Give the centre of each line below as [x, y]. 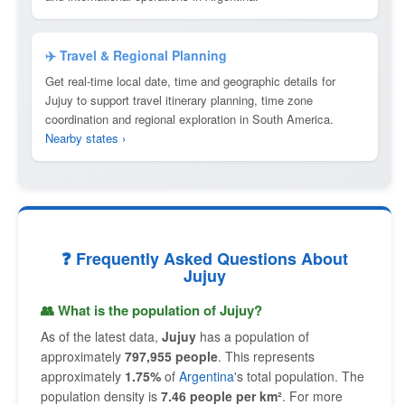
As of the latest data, [101, 336]
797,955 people [171, 356]
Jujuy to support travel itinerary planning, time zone [179, 100]
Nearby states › [85, 138]
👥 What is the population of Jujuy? [151, 310]
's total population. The [299, 376]
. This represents [266, 356]
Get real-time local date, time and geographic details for [190, 81]
